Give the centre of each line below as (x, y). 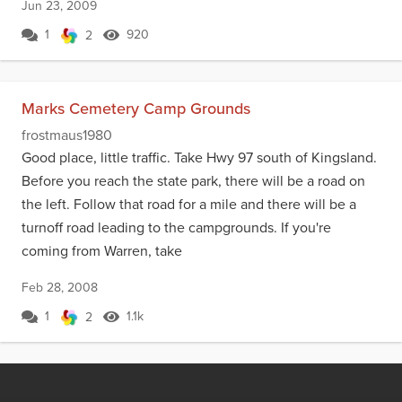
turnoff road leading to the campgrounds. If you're (176, 227)
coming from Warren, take (102, 251)
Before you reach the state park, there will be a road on (193, 181)
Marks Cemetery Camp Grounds (136, 109)
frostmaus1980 (67, 135)
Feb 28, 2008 (60, 288)
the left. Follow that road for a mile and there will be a (189, 204)
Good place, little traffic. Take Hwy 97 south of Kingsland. (199, 157)
